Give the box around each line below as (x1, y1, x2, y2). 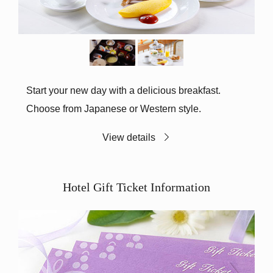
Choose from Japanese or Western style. (26, 103, 201, 115)
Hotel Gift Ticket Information (62, 180, 210, 194)
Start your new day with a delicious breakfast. (26, 85, 221, 96)
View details (102, 131, 156, 143)
